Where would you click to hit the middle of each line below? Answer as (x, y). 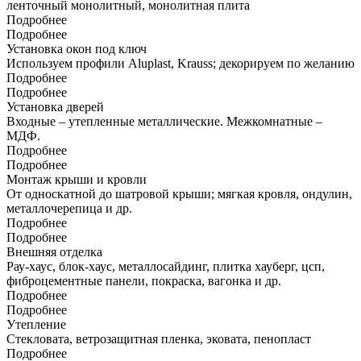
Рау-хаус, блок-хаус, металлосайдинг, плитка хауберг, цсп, (166, 266)
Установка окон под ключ (77, 48)
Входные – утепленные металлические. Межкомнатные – (164, 121)
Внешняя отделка (54, 251)
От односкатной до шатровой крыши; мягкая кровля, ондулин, (179, 193)
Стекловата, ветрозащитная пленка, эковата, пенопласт (159, 338)
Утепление (36, 324)
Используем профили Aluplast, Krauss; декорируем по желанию (180, 63)
